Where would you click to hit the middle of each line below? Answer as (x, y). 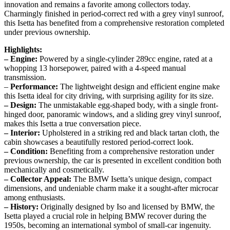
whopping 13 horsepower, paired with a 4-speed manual (95, 68)
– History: (21, 207)
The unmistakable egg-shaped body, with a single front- (127, 105)
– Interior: (22, 133)
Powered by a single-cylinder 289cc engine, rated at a (125, 59)
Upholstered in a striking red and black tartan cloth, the (130, 133)
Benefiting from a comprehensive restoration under (131, 151)
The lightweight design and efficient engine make (139, 87)
